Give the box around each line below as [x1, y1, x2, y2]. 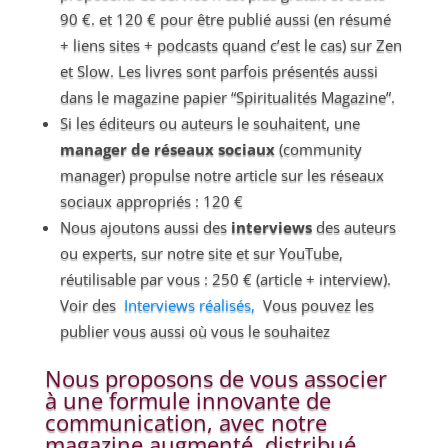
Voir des [59, 295, 124, 315]
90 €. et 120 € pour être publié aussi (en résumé [59, 9, 391, 29]
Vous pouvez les [258, 295, 374, 315]
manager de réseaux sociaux [59, 139, 275, 159]
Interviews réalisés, [123, 295, 259, 315]
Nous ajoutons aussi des [59, 217, 227, 237]
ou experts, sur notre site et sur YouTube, [59, 243, 343, 263]
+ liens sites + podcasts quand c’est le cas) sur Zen [59, 35, 402, 55]
